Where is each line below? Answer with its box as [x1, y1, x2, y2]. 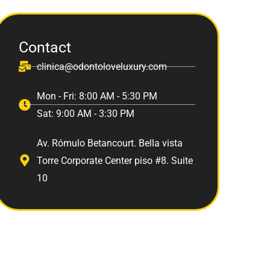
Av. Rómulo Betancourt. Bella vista [36, 137, 183, 149]
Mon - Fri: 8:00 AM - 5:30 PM [36, 90, 157, 102]
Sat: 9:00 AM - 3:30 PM [36, 107, 134, 119]
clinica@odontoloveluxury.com [36, 60, 167, 72]
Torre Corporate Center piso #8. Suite [36, 154, 193, 166]
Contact [18, 38, 71, 56]
